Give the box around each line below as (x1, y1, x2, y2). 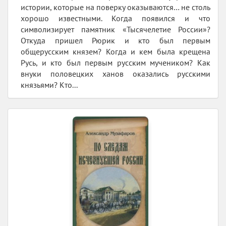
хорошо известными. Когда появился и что (21, 13, 210, 24)
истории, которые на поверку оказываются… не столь (21, 2, 210, 13)
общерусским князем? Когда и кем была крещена (21, 46, 210, 57)
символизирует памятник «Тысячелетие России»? (21, 24, 210, 35)
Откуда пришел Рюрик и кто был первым (21, 35, 210, 46)
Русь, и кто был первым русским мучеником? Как (21, 58, 210, 68)
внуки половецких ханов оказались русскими (21, 69, 210, 79)
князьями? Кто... (21, 80, 78, 90)
